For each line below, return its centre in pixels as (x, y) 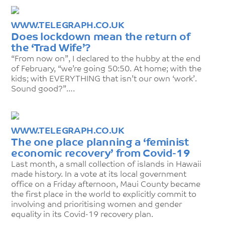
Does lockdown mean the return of (101, 38)
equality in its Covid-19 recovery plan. (82, 215)
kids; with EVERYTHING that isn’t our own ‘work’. (104, 80)
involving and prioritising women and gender (97, 205)
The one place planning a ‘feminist (100, 143)
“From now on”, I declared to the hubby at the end (106, 60)
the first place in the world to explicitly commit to (104, 195)
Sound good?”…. (43, 90)
